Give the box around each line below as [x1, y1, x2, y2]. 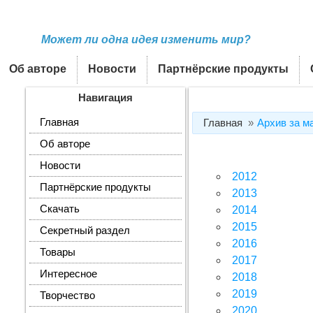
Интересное [40, 268, 97, 279]
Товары [40, 247, 75, 258]
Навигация [78, 92, 133, 103]
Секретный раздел [40, 225, 130, 236]
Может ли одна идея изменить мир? [41, 34, 251, 45]
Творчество [40, 290, 95, 301]
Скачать [40, 203, 80, 214]
